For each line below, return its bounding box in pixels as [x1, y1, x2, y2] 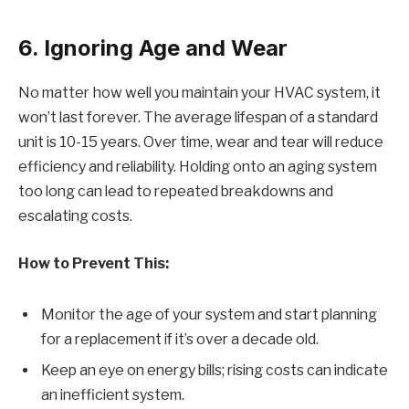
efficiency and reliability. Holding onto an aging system [18, 158, 377, 176]
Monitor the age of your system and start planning [41, 305, 377, 323]
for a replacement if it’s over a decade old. [41, 330, 319, 348]
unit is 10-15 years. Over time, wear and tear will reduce [18, 133, 383, 152]
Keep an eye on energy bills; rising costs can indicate [41, 361, 388, 379]
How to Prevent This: [18, 254, 169, 272]
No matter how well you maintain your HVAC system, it [18, 84, 381, 102]
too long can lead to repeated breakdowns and [18, 183, 333, 201]
